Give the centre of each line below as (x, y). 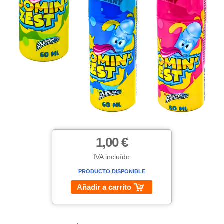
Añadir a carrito (104, 187)
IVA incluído (112, 157)
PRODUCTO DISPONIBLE (112, 172)
